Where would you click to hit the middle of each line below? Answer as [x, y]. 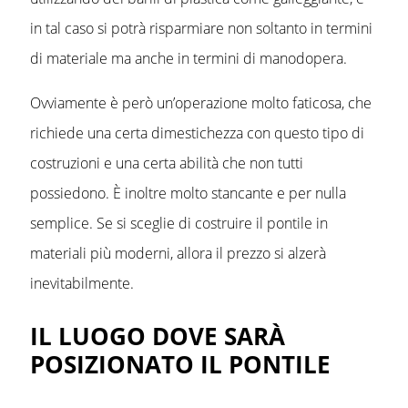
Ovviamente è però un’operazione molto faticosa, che [201, 103]
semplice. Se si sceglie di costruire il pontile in [179, 224]
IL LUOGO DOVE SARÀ [158, 337]
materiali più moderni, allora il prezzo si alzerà [178, 254]
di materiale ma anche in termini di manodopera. [189, 59]
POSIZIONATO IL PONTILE [180, 365]
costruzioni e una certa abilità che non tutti [167, 163]
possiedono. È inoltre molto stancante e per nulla [188, 194]
